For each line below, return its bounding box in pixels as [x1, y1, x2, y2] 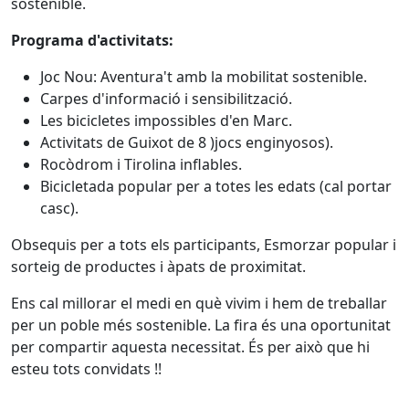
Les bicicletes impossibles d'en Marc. [40, 110, 292, 131]
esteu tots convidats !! [11, 359, 162, 379]
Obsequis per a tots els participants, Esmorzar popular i [11, 235, 396, 255]
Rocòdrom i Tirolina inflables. [40, 154, 242, 174]
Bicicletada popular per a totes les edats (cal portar [40, 176, 392, 196]
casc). [40, 198, 79, 218]
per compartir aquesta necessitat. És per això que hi [11, 337, 370, 357]
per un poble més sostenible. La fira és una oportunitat [11, 315, 391, 335]
